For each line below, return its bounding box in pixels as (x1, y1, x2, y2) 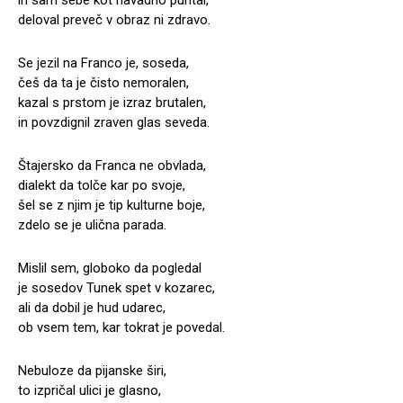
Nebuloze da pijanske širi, (18, 362, 166, 379)
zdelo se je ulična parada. (18, 216, 166, 233)
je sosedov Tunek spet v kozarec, (18, 279, 215, 296)
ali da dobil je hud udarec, (18, 299, 166, 316)
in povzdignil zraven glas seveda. (18, 113, 210, 130)
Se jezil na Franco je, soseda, (18, 54, 189, 71)
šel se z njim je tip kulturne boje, (18, 196, 205, 213)
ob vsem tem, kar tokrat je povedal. (18, 318, 225, 336)
